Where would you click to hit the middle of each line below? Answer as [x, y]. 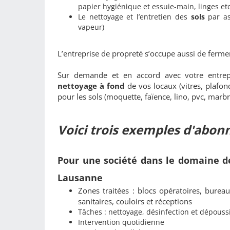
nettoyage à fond [92, 85]
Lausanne [80, 177]
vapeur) [91, 27]
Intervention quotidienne [121, 222]
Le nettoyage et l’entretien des [135, 16]
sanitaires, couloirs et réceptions [135, 201]
